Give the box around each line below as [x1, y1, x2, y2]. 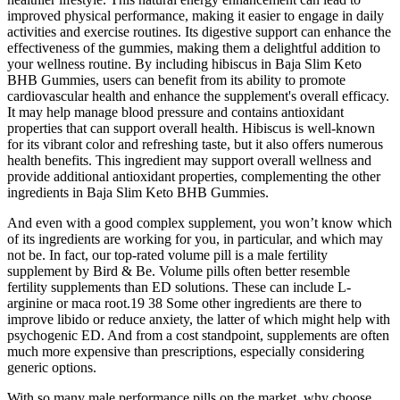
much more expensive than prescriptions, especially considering [7, 344, 364, 360]
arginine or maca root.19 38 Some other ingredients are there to [7, 296, 362, 312]
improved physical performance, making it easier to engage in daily [7, 8, 384, 24]
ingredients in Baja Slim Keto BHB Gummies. [7, 185, 269, 201]
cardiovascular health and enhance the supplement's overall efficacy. [7, 88, 389, 104]
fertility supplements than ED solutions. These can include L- [7, 279, 351, 296]
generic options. [7, 360, 96, 376]
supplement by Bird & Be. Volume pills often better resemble [7, 263, 350, 279]
